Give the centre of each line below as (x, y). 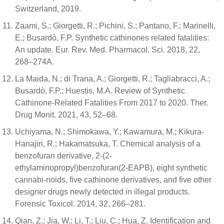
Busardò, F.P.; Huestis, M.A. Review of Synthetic (100, 91)
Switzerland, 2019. (48, 9)
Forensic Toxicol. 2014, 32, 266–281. (80, 204)
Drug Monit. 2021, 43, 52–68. (66, 115)
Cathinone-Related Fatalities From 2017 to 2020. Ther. (111, 103)
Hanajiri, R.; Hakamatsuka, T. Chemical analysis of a (108, 144)
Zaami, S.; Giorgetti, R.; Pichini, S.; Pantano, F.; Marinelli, (115, 26)
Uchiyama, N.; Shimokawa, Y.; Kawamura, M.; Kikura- (109, 132)
